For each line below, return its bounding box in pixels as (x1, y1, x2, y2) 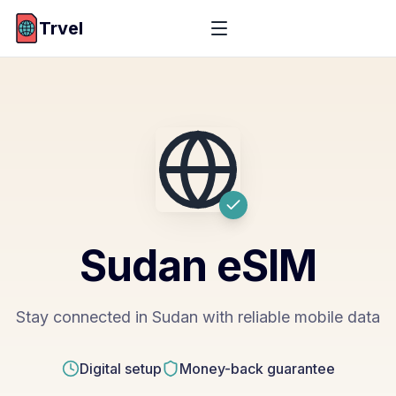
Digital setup (79, 360, 162, 377)
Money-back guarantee (179, 360, 335, 377)
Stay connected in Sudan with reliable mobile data (16, 308, 380, 326)
